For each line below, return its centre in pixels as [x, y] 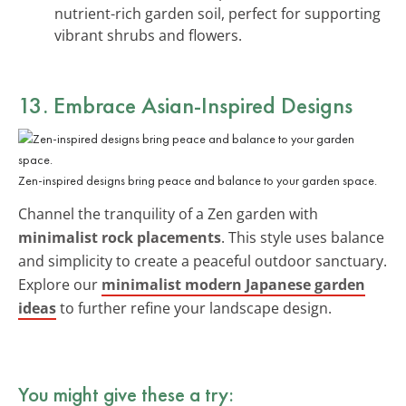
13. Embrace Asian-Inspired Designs [185, 105]
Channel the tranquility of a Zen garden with [168, 213]
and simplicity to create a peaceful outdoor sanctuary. [203, 261]
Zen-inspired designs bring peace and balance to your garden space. [198, 180]
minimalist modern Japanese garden [233, 284]
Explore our [60, 284]
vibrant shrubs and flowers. [148, 35]
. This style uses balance [303, 237]
